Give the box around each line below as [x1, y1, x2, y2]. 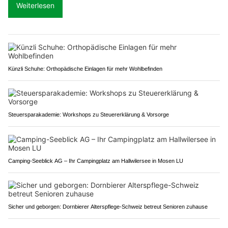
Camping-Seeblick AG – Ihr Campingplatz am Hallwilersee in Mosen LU [8, 157, 183, 164]
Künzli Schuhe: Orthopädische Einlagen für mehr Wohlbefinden [8, 65, 162, 72]
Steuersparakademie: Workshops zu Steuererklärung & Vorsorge [8, 111, 169, 118]
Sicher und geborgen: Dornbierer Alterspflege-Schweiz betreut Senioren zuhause [8, 203, 208, 210]
